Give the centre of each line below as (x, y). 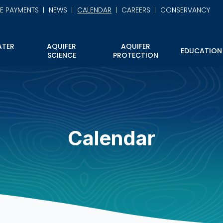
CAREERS (136, 10)
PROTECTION (136, 55)
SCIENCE (61, 55)
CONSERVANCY (185, 10)
